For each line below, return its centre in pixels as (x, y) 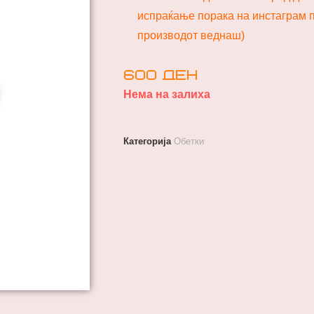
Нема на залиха (167, 94)
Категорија (149, 141)
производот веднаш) (191, 35)
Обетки (189, 141)
